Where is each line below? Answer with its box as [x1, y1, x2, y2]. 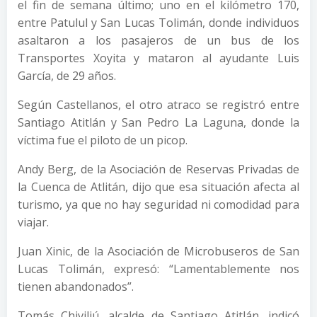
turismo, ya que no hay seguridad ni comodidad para [18, 197, 299, 212]
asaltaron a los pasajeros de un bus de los [18, 33, 299, 48]
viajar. [18, 214, 49, 230]
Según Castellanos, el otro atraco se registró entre [18, 97, 299, 113]
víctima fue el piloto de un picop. [18, 132, 188, 148]
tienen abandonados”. [18, 279, 134, 294]
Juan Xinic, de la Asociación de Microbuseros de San [18, 243, 299, 259]
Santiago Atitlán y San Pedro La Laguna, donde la [18, 115, 299, 130]
